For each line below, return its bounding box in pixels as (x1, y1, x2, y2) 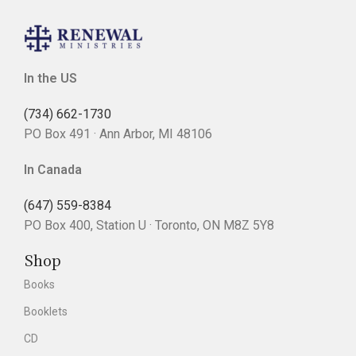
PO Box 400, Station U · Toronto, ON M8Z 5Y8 (24, 218, 274, 233)
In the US (24, 71, 77, 86)
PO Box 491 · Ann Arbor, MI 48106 (24, 126, 212, 141)
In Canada (24, 162, 82, 177)
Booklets (24, 305, 68, 318)
